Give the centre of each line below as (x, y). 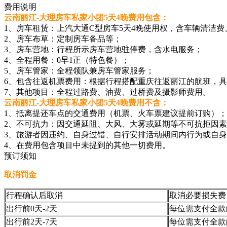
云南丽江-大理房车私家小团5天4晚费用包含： (86, 17)
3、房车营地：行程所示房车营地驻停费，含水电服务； (103, 49)
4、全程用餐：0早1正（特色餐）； (67, 60)
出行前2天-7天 (32, 221)
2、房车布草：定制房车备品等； (63, 39)
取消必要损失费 (198, 195)
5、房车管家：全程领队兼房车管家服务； (79, 70)
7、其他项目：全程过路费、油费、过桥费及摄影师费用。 (107, 92)
